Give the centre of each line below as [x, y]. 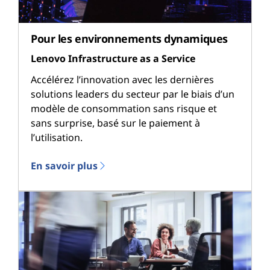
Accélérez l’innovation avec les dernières [122, 80]
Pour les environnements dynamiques [129, 38]
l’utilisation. [57, 138]
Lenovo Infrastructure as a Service [113, 59]
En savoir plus [64, 165]
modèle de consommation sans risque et [124, 109]
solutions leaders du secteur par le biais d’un [133, 94]
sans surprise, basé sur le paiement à [115, 123]
